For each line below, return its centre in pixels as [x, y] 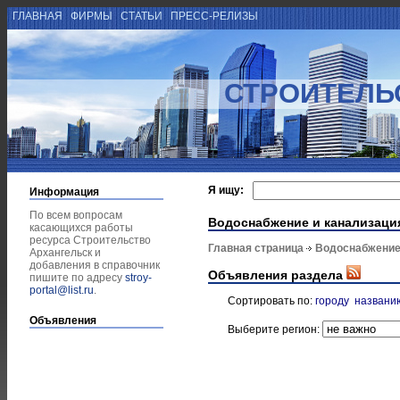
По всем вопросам [76, 215]
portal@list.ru [62, 290]
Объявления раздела [277, 275]
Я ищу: [226, 190]
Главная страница [256, 249]
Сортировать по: [271, 300]
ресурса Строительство [90, 240]
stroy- [138, 278]
